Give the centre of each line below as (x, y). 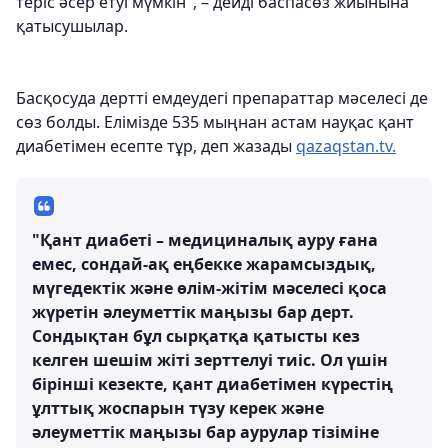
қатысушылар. (72, 26)
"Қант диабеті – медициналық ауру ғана (205, 240)
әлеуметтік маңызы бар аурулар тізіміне (205, 432)
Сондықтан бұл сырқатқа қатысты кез (196, 336)
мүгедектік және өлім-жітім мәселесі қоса (209, 288)
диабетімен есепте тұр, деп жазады (156, 146)
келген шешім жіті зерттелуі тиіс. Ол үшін (210, 360)
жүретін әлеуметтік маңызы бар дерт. (193, 312)
